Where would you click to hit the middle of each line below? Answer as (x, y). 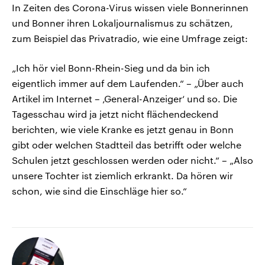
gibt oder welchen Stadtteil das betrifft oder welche (127, 145)
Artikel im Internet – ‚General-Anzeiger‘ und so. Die (125, 99)
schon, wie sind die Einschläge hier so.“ (99, 191)
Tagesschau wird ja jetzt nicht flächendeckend (115, 114)
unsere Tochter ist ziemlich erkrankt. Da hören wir (122, 176)
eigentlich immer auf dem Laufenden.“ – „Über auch (128, 83)
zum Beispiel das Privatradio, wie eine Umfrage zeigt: (130, 38)
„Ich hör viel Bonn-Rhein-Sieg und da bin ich (111, 68)
